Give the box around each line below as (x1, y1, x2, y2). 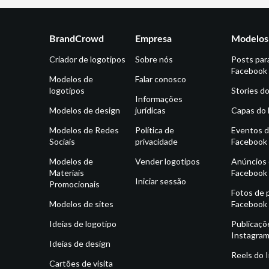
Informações (135, 94, 183, 104)
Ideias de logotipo (49, 219, 116, 229)
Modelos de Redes (49, 125, 119, 136)
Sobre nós (135, 54, 174, 65)
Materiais (49, 168, 84, 178)
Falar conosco (135, 74, 187, 85)
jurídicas (135, 105, 166, 116)
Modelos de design (49, 105, 120, 116)
